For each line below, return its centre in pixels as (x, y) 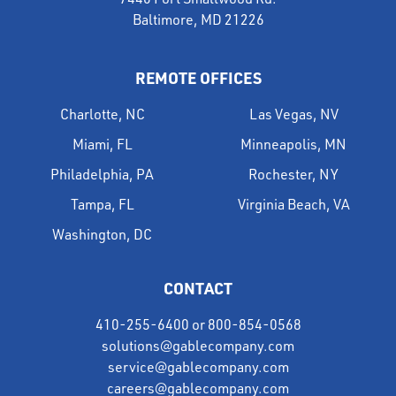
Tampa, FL (102, 204)
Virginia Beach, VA (293, 204)
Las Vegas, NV (293, 114)
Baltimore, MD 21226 (198, 20)
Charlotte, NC (102, 114)
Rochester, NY (294, 174)
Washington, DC (103, 234)
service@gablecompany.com (198, 366)
